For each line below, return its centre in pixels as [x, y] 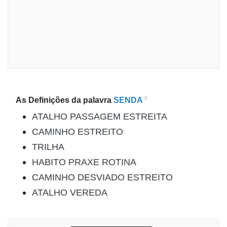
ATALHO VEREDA [70, 193]
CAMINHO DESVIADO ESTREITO [102, 177]
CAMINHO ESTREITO [78, 132]
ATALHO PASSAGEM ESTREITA [100, 117]
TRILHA [48, 147]
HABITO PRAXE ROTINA [84, 162]
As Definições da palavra [65, 100]
